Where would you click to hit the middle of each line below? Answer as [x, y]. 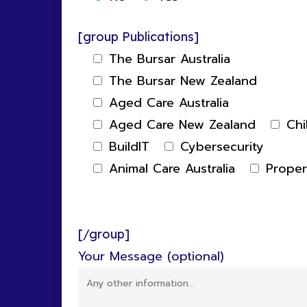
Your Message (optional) [151, 256]
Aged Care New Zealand [182, 124]
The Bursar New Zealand [183, 81]
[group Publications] [138, 36]
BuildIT [129, 146]
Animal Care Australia [172, 168]
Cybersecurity [222, 146]
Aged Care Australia [169, 102]
